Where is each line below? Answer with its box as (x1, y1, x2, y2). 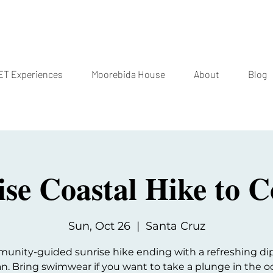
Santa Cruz (145, 219, 205, 233)
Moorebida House (91, 68, 165, 80)
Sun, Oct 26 (68, 219, 130, 233)
